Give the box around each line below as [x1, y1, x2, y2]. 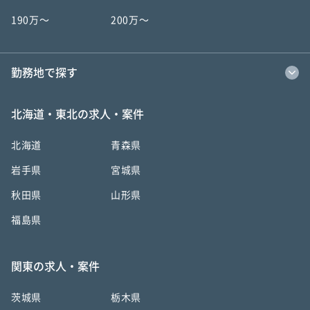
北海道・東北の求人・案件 [11, 109, 144, 120]
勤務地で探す [11, 67, 77, 78]
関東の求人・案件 [11, 261, 100, 272]
